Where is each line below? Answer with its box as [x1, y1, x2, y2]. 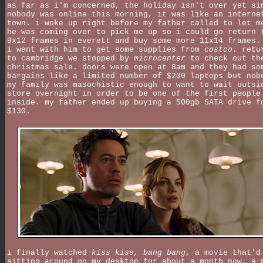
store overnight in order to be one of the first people [7, 89, 261, 99]
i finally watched [7, 248, 92, 257]
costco [204, 45, 232, 55]
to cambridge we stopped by [7, 54, 134, 63]
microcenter [134, 54, 186, 63]
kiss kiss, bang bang [92, 248, 186, 257]
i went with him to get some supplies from [7, 45, 204, 55]
